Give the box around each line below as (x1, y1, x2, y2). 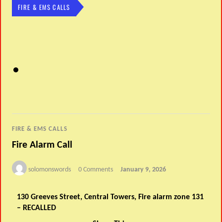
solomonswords (28, 166, 71, 173)
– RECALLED (17, 204, 56, 213)
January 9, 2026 (120, 166, 166, 173)
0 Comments (78, 166, 113, 173)
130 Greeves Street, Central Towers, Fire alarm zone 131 (17, 193, 204, 202)
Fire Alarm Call (12, 140, 73, 150)
